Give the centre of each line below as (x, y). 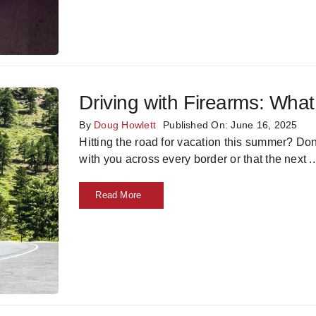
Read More (119, 195)
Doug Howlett (125, 125)
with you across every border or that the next (193, 159)
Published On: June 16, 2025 (230, 125)
